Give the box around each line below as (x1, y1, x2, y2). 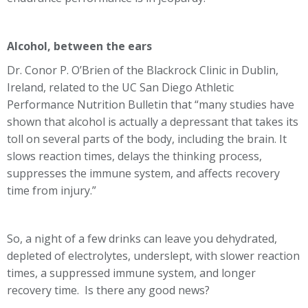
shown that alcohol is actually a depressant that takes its (7, 114, 298, 129)
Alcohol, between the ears (7, 38, 152, 54)
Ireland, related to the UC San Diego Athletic (7, 80, 234, 95)
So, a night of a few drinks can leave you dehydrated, (7, 231, 277, 246)
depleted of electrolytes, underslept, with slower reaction (7, 248, 300, 263)
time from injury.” (7, 183, 96, 198)
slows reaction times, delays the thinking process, (7, 148, 262, 164)
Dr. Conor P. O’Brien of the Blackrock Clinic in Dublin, (7, 63, 278, 78)
